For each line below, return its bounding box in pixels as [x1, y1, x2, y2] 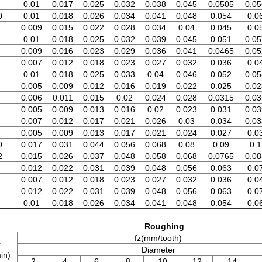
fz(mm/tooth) [18, 233, 182, 243]
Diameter [18, 245, 175, 254]
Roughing [144, 222, 184, 231]
